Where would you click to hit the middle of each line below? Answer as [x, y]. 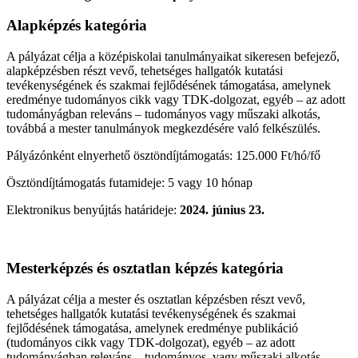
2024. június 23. [222, 210]
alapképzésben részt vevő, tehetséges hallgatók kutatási [145, 71]
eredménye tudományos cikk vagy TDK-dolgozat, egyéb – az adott [176, 100]
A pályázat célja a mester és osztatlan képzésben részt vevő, [156, 299]
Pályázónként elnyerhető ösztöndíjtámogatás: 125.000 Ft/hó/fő [163, 156]
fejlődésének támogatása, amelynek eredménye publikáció [152, 328]
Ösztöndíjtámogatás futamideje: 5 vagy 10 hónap [129, 183]
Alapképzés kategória [77, 26]
